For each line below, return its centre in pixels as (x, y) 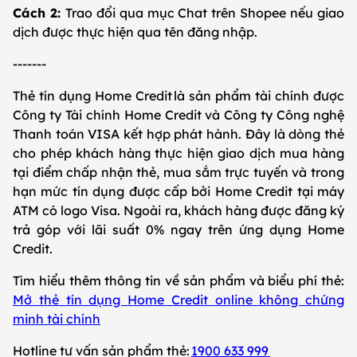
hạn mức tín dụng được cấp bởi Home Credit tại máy (178, 191)
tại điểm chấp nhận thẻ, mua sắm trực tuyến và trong (178, 172)
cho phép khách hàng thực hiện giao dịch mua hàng (178, 153)
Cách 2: (39, 12)
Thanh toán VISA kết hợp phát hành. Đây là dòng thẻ (178, 133)
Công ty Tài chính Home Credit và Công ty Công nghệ (178, 114)
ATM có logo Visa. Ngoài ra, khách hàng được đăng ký (178, 210)
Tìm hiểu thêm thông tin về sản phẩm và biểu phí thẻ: (178, 280)
